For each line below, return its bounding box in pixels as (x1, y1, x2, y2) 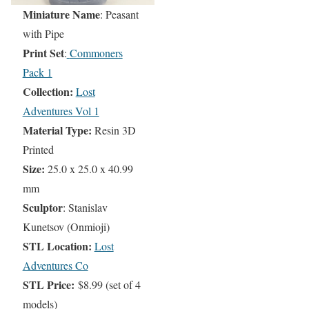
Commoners (69, 46, 123, 60)
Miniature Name (22, 6, 100, 22)
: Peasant (99, 7, 139, 21)
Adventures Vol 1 (22, 103, 99, 118)
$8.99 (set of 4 (77, 277, 141, 292)
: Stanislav (62, 200, 108, 215)
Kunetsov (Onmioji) (22, 219, 110, 234)
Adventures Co (22, 258, 88, 272)
